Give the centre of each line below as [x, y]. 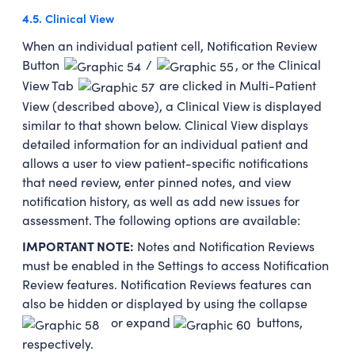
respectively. [58, 343]
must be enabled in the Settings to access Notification [176, 265]
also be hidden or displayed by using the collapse [165, 303]
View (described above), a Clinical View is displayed [172, 106]
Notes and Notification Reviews [226, 246]
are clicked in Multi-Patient [236, 85]
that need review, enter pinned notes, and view [157, 182]
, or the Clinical [278, 64]
